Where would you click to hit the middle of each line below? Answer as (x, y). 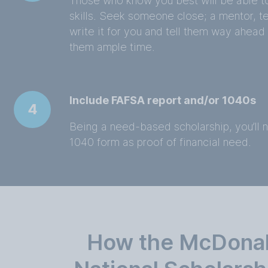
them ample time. (112, 47)
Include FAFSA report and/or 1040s (163, 100)
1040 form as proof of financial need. (161, 142)
